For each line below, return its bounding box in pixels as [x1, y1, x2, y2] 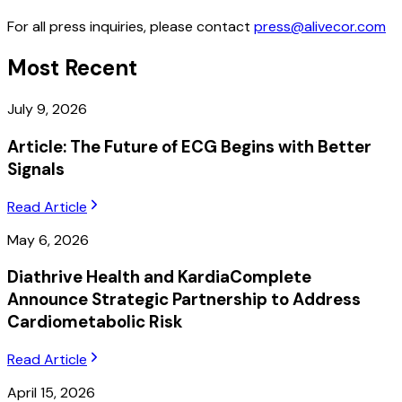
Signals [7, 157, 65, 180]
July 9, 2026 [7, 100, 87, 119]
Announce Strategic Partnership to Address [7, 288, 361, 311]
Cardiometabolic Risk [7, 310, 182, 334]
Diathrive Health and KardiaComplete [7, 266, 311, 289]
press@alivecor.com [254, 17, 386, 37]
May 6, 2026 [7, 230, 89, 249]
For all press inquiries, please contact [7, 17, 250, 37]
